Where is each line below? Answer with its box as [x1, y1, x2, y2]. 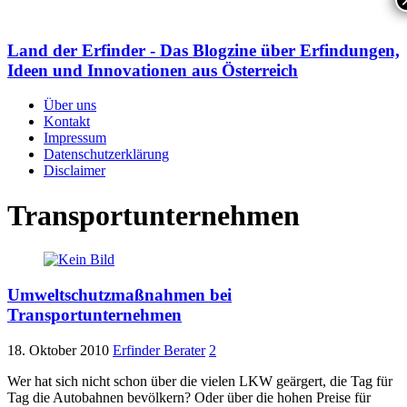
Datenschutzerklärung [44, 146, 169, 163]
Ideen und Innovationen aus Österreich [7, 60, 298, 80]
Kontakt [44, 114, 90, 130]
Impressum [44, 130, 106, 146]
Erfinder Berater [113, 342, 205, 358]
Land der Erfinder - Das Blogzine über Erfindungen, [7, 40, 400, 60]
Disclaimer [44, 163, 105, 179]
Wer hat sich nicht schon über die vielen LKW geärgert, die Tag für [7, 372, 392, 389]
